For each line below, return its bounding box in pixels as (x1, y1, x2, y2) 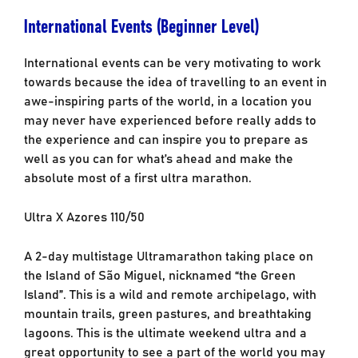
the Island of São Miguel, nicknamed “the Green (23, 264, 296, 284)
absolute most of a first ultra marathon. (23, 166, 252, 186)
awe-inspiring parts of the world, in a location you (23, 89, 312, 109)
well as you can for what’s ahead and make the (23, 147, 293, 167)
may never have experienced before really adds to (23, 109, 316, 129)
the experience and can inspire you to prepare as (23, 128, 308, 148)
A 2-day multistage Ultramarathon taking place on (23, 245, 313, 265)
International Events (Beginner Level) (23, 10, 259, 38)
